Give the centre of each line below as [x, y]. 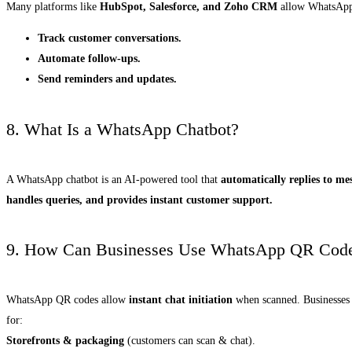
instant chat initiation [181, 300]
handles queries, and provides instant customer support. [139, 200]
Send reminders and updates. [107, 79]
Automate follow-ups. [89, 59]
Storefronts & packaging [65, 341]
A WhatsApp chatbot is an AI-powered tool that [114, 179]
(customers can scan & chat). [190, 341]
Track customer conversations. [110, 38]
